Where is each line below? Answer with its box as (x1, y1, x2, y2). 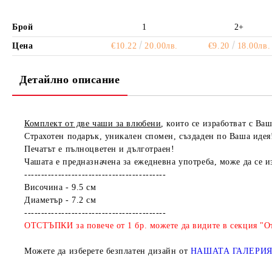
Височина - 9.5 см (24, 183, 97, 192)
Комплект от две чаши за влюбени (24, 119, 161, 128)
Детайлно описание (19, 73, 120, 86)
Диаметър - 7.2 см (24, 195, 97, 205)
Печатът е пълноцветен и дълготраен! (24, 144, 175, 154)
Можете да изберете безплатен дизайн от (24, 246, 191, 256)
